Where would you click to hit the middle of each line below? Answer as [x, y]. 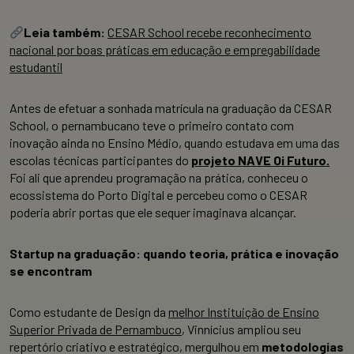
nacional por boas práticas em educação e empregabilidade [165, 50]
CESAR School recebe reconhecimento [210, 32]
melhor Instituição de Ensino [244, 312]
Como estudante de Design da [89, 312]
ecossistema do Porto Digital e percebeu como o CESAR [158, 195]
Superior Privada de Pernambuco [96, 330]
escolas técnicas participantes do [100, 160]
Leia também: [66, 32]
